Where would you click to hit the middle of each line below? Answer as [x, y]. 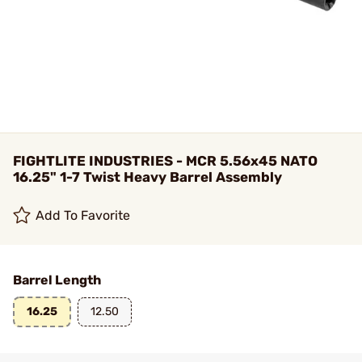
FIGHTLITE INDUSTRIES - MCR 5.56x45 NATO [165, 161]
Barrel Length [57, 280]
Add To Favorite [83, 215]
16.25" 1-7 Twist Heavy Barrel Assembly [147, 177]
